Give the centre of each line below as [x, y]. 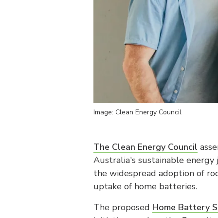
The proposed [123, 207]
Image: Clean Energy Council [137, 112]
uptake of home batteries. [145, 186]
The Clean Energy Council [145, 147]
